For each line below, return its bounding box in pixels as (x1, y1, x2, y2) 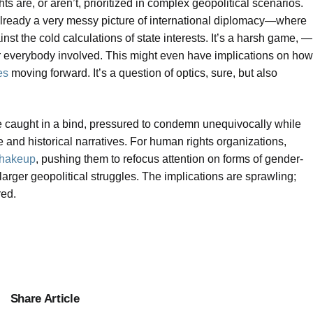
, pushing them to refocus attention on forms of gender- (36, 152, 303, 165)
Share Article (10, 292, 80, 305)
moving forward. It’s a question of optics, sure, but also (8, 67, 277, 80)
